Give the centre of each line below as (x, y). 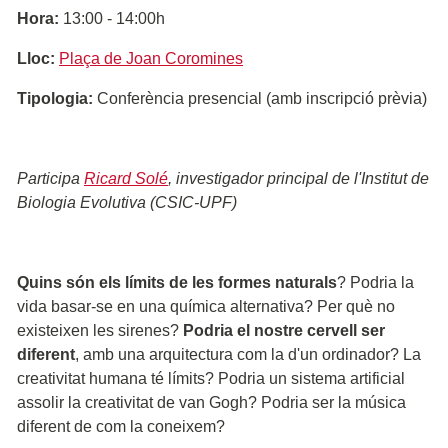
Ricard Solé (126, 178)
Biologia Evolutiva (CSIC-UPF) (127, 202)
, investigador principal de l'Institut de (298, 178)
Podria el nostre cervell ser (284, 330)
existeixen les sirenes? (100, 330)
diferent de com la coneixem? (123, 426)
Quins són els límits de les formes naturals (177, 282)
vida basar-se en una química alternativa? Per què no (206, 306)
